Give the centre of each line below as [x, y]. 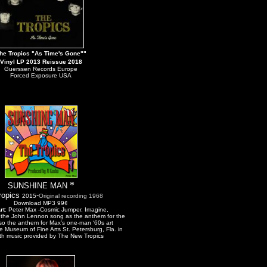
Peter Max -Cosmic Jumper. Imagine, [58, 209]
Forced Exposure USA [41, 75]
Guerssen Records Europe [41, 69]
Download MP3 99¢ [41, 203]
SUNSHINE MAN [37, 186]
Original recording [64, 196]
